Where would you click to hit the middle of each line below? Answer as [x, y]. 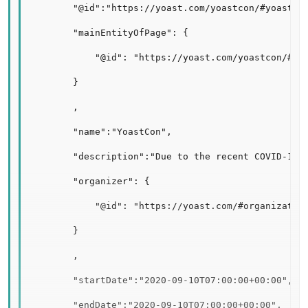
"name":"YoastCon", [100, 132]
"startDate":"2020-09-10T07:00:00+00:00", [161, 280]
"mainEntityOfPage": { [109, 33]
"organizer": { [89, 181]
